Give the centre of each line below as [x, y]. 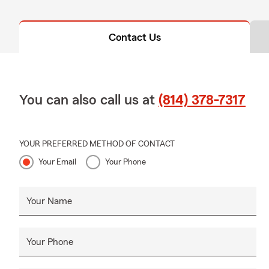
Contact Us [134, 37]
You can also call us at [89, 100]
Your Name [49, 201]
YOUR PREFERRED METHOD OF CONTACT [97, 144]
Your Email [57, 162]
